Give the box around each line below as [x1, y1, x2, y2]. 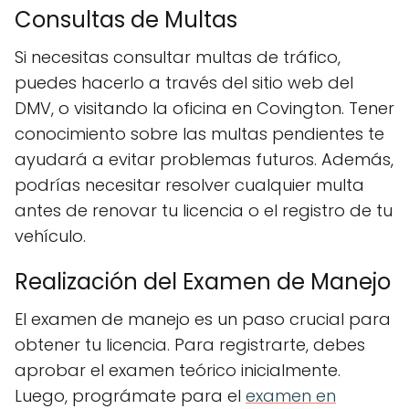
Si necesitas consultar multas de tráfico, [15, 46, 341, 68]
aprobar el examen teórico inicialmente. [15, 359, 341, 382]
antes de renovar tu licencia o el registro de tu [15, 199, 393, 222]
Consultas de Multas [15, 5, 237, 35]
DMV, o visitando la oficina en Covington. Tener [15, 97, 394, 120]
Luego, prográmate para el [15, 384, 246, 407]
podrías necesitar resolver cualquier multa [15, 173, 364, 196]
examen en [246, 384, 336, 407]
